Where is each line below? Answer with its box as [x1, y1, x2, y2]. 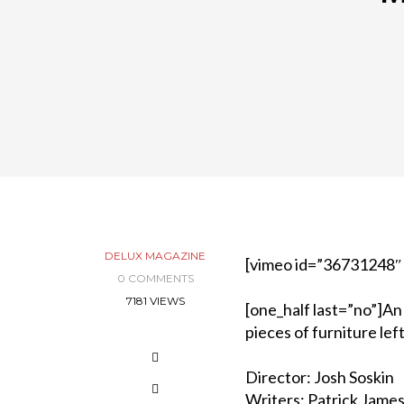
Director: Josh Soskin [245, 367, 394, 387]
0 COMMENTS [116, 271, 194, 285]
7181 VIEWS [125, 294, 185, 308]
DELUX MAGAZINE [105, 249, 206, 262]
